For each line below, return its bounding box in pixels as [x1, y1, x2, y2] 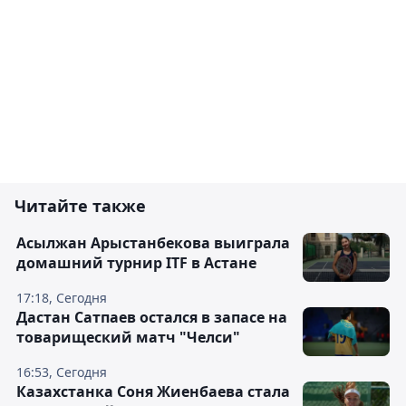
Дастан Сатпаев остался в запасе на [16, 307, 287, 328]
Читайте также [14, 195, 146, 217]
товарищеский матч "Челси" [16, 327, 240, 348]
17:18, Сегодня [16, 289, 107, 307]
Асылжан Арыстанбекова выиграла [16, 233, 290, 254]
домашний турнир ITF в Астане [16, 253, 256, 274]
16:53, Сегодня [16, 363, 107, 382]
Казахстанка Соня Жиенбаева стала [16, 382, 290, 402]
